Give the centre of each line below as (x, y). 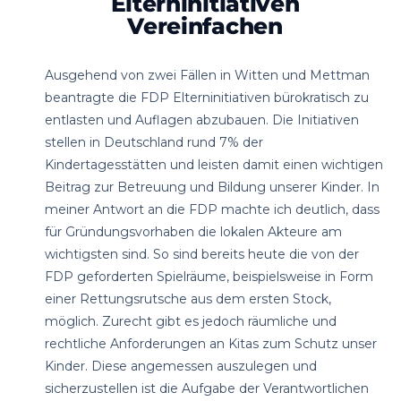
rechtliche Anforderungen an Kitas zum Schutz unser (211, 344)
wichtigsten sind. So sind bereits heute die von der (202, 254)
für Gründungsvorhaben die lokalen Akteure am (193, 232)
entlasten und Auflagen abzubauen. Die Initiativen (202, 120)
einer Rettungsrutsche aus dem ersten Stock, (188, 299)
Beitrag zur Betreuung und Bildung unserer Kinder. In (212, 187)
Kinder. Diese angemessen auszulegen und (181, 366)
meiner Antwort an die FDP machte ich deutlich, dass (212, 209)
